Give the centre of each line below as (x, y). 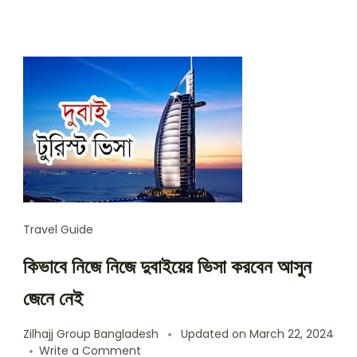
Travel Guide (58, 229)
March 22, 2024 (292, 334)
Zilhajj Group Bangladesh (91, 334)
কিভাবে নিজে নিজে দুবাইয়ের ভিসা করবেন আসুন (167, 267)
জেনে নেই (53, 298)
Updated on (215, 334)
